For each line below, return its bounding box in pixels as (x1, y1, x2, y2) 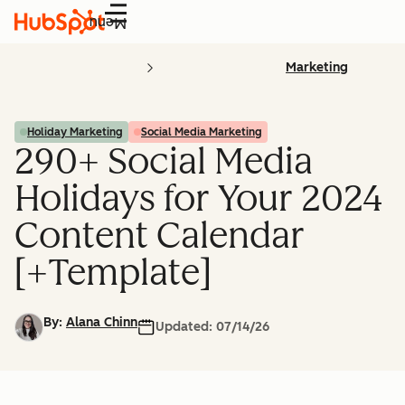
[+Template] (14, 250, 212, 294)
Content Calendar (14, 213, 305, 257)
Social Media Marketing (141, 126, 262, 138)
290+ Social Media (14, 139, 313, 183)
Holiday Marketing (27, 126, 123, 138)
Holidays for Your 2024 (14, 176, 382, 220)
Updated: (155, 319, 216, 334)
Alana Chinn (66, 315, 137, 330)
